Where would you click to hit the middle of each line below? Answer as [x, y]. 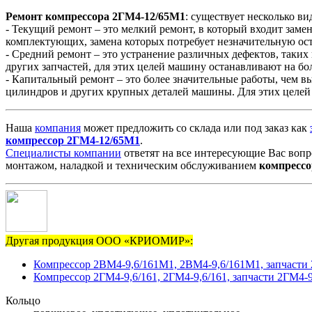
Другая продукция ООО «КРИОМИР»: [99, 240]
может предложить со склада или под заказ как [195, 127]
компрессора [77, 16]
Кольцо [23, 300]
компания [58, 127]
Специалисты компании [63, 153]
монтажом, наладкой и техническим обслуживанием [132, 165]
